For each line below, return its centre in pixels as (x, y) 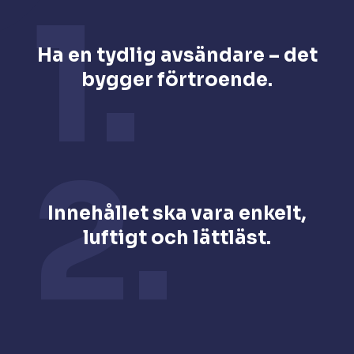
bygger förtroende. (177, 80)
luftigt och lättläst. (177, 238)
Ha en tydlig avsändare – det (177, 56)
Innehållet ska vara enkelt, (177, 214)
